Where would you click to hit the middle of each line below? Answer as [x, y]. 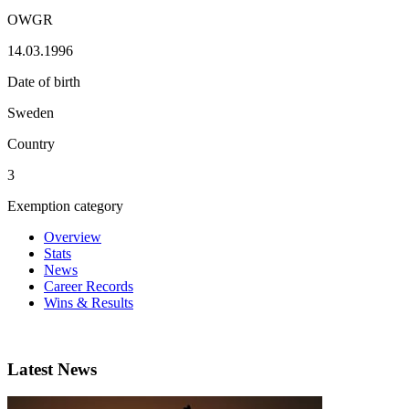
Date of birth [44, 81]
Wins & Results [89, 302]
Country [31, 143]
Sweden [31, 112]
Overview [73, 236]
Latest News [52, 369]
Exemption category [65, 205]
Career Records [89, 286]
